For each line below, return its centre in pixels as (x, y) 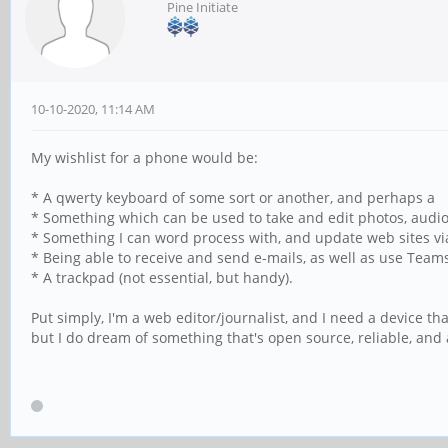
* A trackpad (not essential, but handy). (162, 277)
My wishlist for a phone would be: (144, 157)
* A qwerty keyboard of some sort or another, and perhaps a (235, 197)
